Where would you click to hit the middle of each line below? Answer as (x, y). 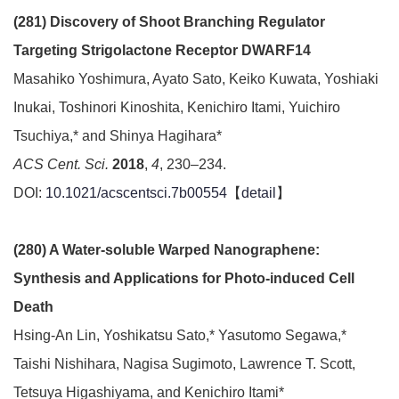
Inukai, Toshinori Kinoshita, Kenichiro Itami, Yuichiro (177, 107)
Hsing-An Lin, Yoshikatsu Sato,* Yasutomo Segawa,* (180, 335)
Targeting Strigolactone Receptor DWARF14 (162, 50)
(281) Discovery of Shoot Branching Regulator (169, 22)
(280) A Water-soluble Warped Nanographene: (167, 250)
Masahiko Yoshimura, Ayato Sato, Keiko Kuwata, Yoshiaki (196, 79)
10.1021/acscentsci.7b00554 (136, 193)
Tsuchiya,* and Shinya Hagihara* (118, 136)
